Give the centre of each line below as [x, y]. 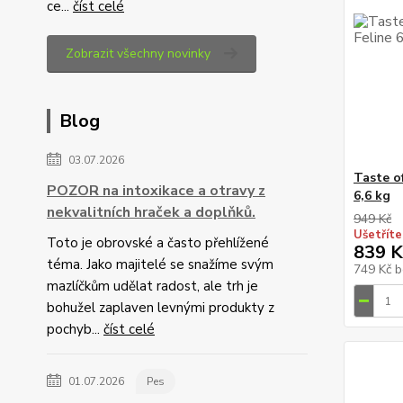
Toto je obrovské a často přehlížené [158, 243]
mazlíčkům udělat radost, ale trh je [152, 286]
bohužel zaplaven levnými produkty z [161, 308]
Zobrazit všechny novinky [138, 54]
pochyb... [75, 329]
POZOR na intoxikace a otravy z [156, 191]
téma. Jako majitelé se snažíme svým [160, 264]
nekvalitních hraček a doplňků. [151, 212]
